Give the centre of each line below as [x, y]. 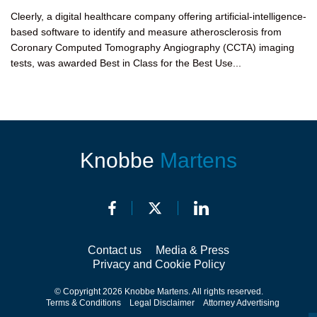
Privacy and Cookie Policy [158, 264]
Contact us [115, 250]
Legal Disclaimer [162, 303]
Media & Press [192, 250]
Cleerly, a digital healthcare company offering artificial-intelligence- [158, 16]
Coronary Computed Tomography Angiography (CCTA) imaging [152, 47]
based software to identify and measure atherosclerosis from [146, 32]
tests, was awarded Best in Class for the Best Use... [126, 63]
